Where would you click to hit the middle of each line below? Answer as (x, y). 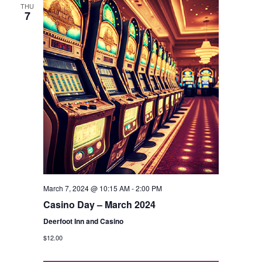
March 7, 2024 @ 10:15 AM (86, 188)
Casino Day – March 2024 (99, 204)
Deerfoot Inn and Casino (83, 221)
